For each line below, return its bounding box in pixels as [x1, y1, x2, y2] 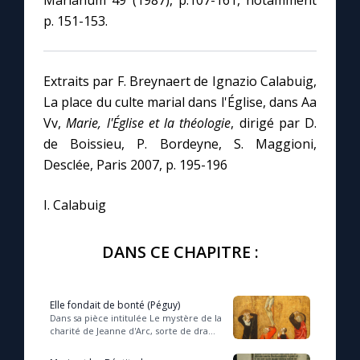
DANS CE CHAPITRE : [101, 241, 259, 264]
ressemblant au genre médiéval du [50, 337, 201, 350]
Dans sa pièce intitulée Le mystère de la [50, 312, 222, 325]
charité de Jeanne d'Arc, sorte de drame [50, 325, 223, 337]
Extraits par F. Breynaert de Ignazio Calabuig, [43, 72, 317, 91]
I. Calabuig [43, 196, 106, 215]
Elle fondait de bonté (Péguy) [50, 298, 180, 313]
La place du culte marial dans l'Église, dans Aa [43, 93, 317, 112]
